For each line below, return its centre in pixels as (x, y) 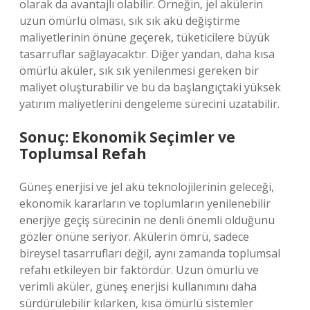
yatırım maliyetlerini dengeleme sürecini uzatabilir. (149, 104)
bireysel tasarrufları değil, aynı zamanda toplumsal (150, 253)
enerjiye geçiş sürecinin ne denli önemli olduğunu (147, 220)
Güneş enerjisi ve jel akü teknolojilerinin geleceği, (147, 187)
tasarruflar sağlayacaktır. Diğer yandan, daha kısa (147, 54)
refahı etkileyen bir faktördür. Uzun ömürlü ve (139, 270)
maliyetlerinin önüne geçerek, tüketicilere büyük (145, 37)
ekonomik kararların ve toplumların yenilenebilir (145, 203)
